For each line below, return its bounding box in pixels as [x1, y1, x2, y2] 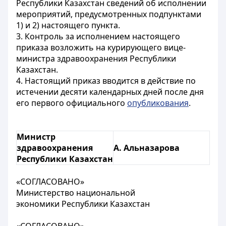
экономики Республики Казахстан [16, 198, 150, 209]
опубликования [127, 97, 189, 108]
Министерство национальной [16, 187, 135, 198]
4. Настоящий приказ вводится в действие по [16, 75, 196, 86]
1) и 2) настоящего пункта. [16, 20, 120, 31]
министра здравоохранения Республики [16, 53, 176, 64]
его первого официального [16, 97, 127, 108]
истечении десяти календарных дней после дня [16, 86, 204, 97]
